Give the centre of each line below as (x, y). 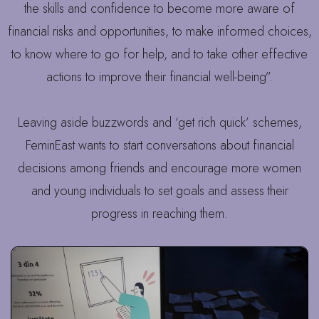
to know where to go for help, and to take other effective (159, 54)
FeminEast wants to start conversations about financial (159, 146)
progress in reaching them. (159, 214)
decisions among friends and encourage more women (159, 168)
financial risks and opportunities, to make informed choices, (159, 32)
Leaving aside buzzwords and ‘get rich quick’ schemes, (159, 123)
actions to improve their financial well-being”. (159, 77)
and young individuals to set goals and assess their (159, 191)
